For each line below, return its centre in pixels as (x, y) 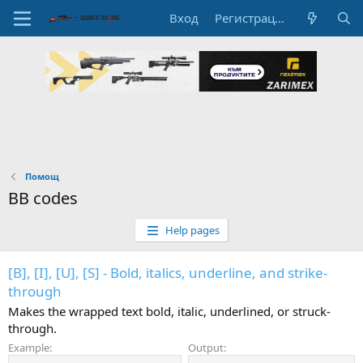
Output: (207, 347)
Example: (30, 347)
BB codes (43, 198)
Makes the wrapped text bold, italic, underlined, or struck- (169, 311)
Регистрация (280, 18)
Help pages (192, 230)
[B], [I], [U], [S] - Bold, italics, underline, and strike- (168, 273)
